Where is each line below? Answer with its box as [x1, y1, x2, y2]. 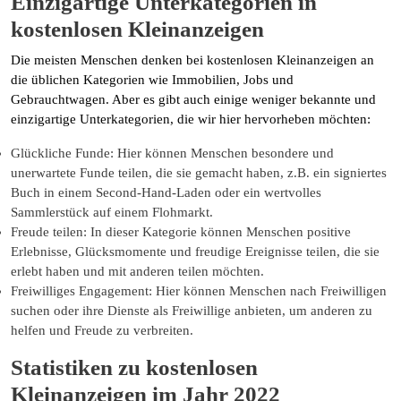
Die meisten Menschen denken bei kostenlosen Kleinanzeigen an [11, 52, 374, 67]
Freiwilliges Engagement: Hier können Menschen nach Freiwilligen [11, 283, 387, 298]
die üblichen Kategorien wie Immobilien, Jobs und [11, 72, 294, 87]
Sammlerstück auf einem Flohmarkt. [11, 204, 213, 219]
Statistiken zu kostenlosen [11, 354, 258, 380]
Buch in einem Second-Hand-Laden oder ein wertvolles [11, 184, 321, 200]
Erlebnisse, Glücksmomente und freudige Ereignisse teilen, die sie [11, 243, 380, 259]
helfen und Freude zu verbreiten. [11, 322, 193, 337]
